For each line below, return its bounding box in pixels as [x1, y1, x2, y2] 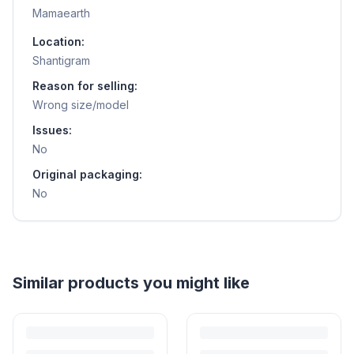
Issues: [32, 123, 72, 137]
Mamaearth [32, 6, 90, 21]
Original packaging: [32, 168, 142, 182]
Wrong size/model [32, 98, 129, 112]
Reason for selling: [32, 79, 137, 93]
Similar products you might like [13, 273, 250, 293]
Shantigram [32, 54, 90, 68]
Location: [32, 35, 85, 49]
